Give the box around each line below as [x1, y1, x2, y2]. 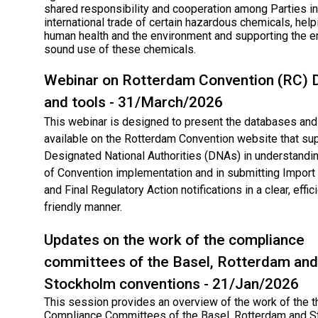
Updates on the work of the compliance [44, 231, 305, 248]
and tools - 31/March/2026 [44, 93, 223, 111]
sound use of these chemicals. [44, 42, 196, 56]
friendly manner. [44, 199, 122, 214]
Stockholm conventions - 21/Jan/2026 [44, 275, 299, 292]
